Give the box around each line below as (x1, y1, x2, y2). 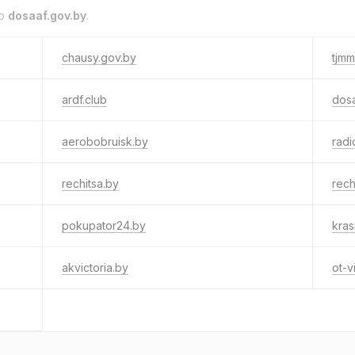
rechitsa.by (62, 177, 119, 190)
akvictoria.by (62, 261, 128, 274)
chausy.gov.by (62, 51, 136, 64)
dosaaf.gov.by (8, 9, 86, 22)
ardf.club (62, 93, 107, 106)
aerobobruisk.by (62, 135, 148, 148)
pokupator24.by (62, 219, 146, 232)
